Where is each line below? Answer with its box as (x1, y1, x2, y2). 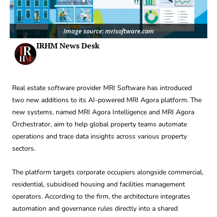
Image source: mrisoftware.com (63, 26, 154, 35)
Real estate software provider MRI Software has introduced (12, 83, 192, 93)
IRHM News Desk (36, 40, 99, 51)
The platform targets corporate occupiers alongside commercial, (12, 168, 203, 177)
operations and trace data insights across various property (12, 131, 187, 141)
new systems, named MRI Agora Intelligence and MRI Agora (12, 107, 194, 117)
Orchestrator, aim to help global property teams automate (12, 119, 187, 129)
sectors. (12, 143, 35, 153)
